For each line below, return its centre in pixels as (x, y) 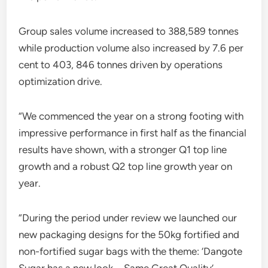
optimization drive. (61, 81)
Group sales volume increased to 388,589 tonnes (129, 31)
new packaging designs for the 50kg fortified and (129, 234)
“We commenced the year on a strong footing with (131, 116)
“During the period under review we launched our (128, 218)
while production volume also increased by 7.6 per (131, 48)
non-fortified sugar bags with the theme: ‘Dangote (131, 251)
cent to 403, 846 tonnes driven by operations (121, 65)
